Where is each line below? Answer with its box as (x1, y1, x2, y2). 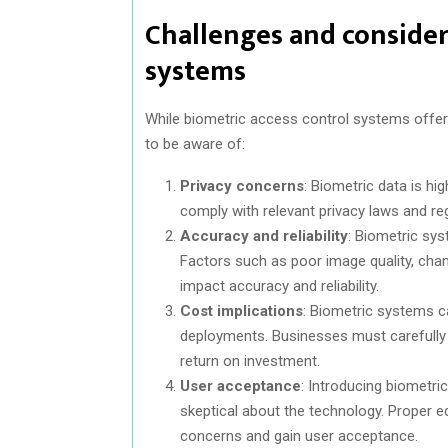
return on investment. (180, 351, 320, 370)
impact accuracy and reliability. (180, 276, 379, 295)
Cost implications (180, 301, 303, 320)
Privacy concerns (180, 176, 304, 195)
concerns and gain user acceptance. (180, 426, 418, 445)
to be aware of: (145, 134, 245, 153)
